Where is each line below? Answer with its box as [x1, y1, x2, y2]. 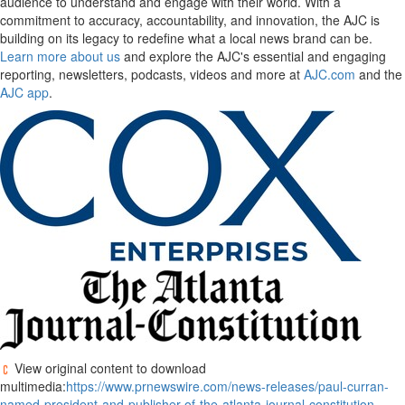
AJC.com [304, 65, 355, 83]
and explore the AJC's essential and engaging [120, 47, 386, 65]
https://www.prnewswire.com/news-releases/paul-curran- [66, 377, 389, 395]
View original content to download [11, 359, 206, 377]
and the [355, 65, 402, 83]
